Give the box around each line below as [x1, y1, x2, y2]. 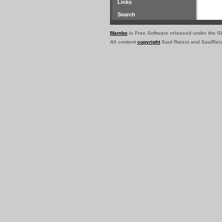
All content [110, 39, 137, 45]
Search [117, 11, 135, 17]
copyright [137, 39, 160, 45]
